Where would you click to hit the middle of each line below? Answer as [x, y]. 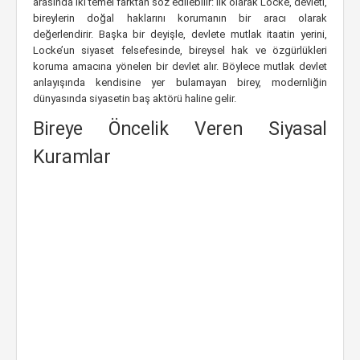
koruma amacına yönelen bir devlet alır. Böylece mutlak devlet [180, 66]
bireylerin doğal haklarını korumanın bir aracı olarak [180, 18]
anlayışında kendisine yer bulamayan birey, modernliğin [180, 82]
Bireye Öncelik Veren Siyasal [180, 129]
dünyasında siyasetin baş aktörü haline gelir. [135, 98]
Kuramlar [72, 157]
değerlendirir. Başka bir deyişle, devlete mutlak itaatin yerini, [180, 34]
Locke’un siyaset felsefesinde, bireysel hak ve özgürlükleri [180, 50]
